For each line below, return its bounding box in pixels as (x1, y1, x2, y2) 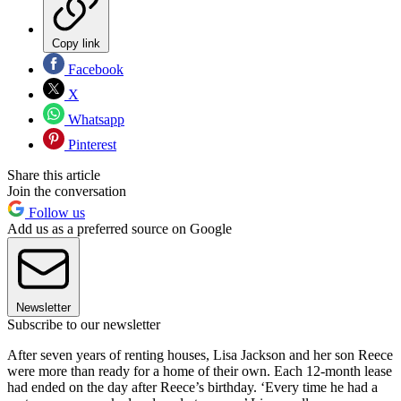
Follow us (25, 205, 85, 221)
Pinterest (64, 137, 116, 153)
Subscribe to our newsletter (7, 317, 160, 333)
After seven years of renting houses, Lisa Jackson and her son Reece (7, 347, 393, 363)
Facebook (64, 62, 124, 78)
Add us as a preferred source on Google (7, 221, 232, 237)
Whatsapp (64, 112, 124, 128)
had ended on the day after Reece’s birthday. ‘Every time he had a (7, 380, 378, 396)
